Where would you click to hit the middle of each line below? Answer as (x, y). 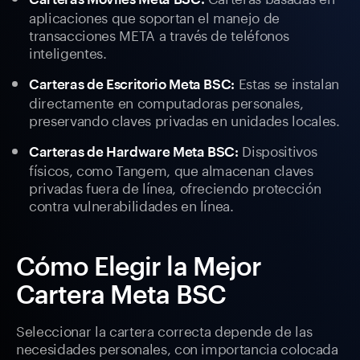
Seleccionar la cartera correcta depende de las (164, 330)
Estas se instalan (287, 82)
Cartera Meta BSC (121, 294)
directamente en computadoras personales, (166, 102)
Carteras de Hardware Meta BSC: (134, 151)
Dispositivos (278, 150)
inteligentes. (68, 52)
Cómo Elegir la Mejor (139, 266)
